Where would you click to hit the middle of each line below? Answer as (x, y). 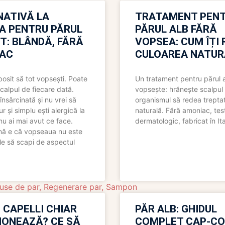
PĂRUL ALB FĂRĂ (176, 29)
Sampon (122, 187)
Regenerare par (73, 187)
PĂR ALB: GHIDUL (176, 209)
